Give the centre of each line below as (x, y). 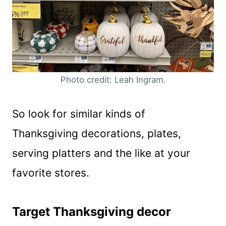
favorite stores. (51, 173)
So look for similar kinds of (79, 114)
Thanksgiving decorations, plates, (97, 133)
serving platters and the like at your (101, 153)
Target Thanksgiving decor (92, 211)
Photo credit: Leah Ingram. (113, 79)
